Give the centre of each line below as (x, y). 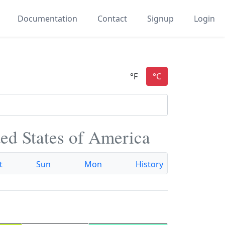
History (149, 164)
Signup (160, 18)
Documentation (47, 18)
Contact (112, 18)
